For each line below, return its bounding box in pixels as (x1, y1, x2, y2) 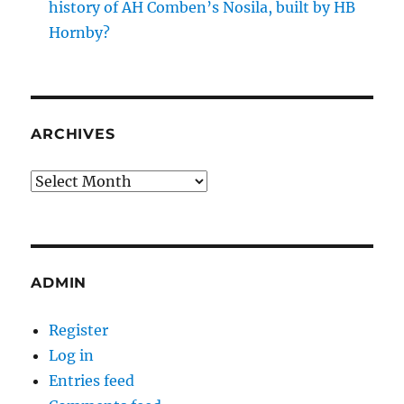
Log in (49, 346, 95, 365)
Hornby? (49, 23, 111, 42)
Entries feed (49, 372, 135, 390)
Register (49, 321, 109, 340)
